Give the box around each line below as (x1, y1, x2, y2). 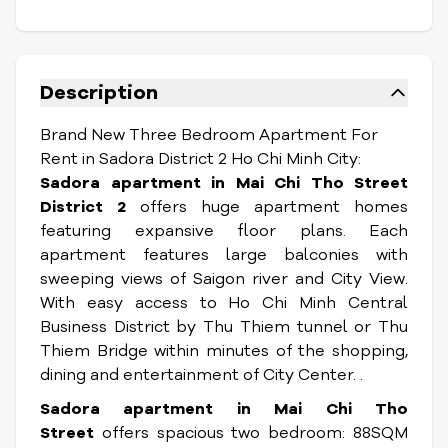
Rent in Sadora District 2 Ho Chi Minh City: (40, 148, 361, 170)
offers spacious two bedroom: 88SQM (94, 422, 408, 444)
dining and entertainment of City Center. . (40, 364, 363, 386)
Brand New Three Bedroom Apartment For (40, 124, 378, 146)
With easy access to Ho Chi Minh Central (40, 292, 408, 314)
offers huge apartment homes (126, 196, 408, 218)
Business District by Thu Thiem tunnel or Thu (40, 316, 408, 338)
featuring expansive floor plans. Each (40, 220, 408, 242)
